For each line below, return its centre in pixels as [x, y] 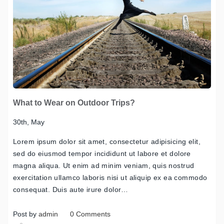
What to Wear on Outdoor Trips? [74, 102]
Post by [26, 214]
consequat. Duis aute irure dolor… [71, 189]
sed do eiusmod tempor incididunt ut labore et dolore [102, 153]
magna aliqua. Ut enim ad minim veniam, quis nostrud [104, 165]
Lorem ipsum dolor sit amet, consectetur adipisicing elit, [107, 141]
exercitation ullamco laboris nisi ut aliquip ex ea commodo [110, 177]
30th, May [29, 122]
